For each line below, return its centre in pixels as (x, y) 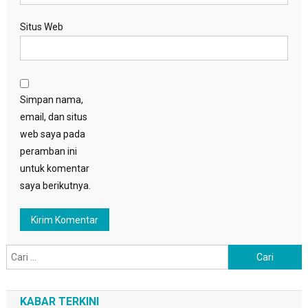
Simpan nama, (51, 100)
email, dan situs (53, 117)
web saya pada (52, 134)
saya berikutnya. (55, 186)
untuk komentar (54, 169)
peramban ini (48, 152)
